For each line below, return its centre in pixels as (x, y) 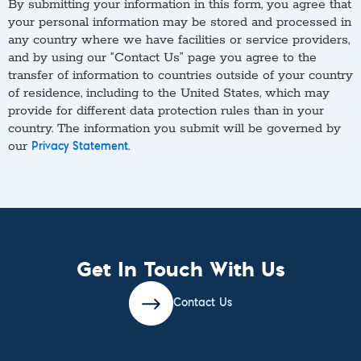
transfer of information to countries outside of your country (180, 76)
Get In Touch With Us (180, 269)
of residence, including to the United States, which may (169, 93)
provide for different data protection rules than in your (166, 111)
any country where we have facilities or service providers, (179, 40)
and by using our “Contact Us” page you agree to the (162, 58)
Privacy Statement (80, 147)
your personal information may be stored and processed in (180, 23)
